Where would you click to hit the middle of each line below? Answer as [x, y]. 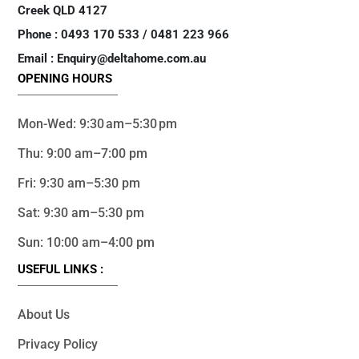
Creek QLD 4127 [63, 10]
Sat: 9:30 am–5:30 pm [81, 212]
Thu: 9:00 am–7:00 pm [83, 153]
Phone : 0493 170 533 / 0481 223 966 [124, 34]
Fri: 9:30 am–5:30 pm [79, 183]
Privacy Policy [58, 344]
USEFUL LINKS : [61, 269]
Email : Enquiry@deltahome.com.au [112, 58]
